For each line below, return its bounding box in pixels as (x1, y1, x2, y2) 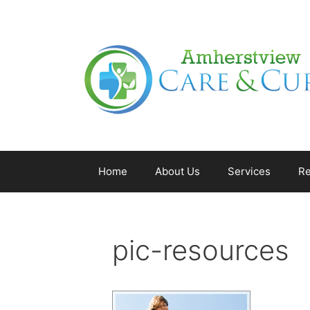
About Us (155, 165, 200, 178)
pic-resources (112, 233, 289, 267)
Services (228, 165, 271, 178)
